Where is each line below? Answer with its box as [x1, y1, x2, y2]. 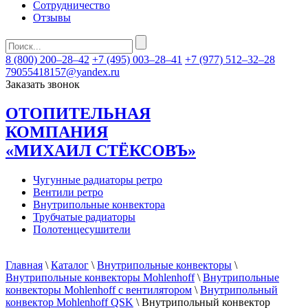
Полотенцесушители [33, 223, 131, 235]
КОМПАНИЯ [5, 122, 108, 141]
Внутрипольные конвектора [33, 198, 165, 210]
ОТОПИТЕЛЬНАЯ [5, 104, 151, 122]
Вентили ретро [33, 186, 103, 198]
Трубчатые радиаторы [33, 210, 135, 223]
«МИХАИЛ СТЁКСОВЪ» [5, 141, 196, 159]
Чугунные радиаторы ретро [33, 173, 162, 186]
